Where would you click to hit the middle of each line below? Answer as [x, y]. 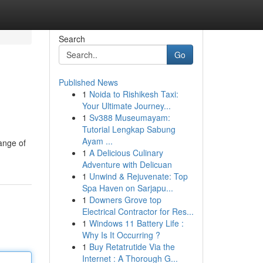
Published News [88, 82]
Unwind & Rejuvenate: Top [138, 176]
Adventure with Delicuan [127, 164]
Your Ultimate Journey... [126, 106]
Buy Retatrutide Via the [132, 247]
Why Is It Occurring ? [121, 235]
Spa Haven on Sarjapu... [127, 188]
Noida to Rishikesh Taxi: [134, 94]
